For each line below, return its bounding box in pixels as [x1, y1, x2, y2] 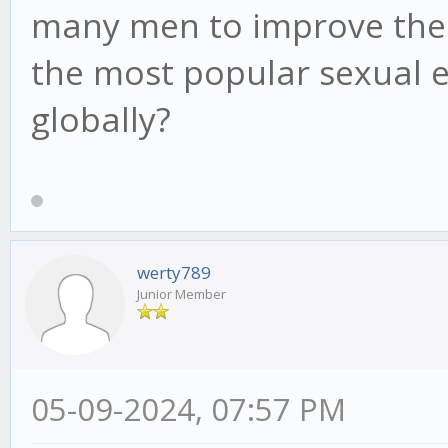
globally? [31, 96, 171, 143]
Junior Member [137, 285, 226, 304]
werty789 [137, 261, 211, 285]
